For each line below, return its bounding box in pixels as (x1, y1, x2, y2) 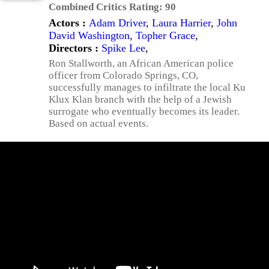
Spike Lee (101, 42, 145, 54)
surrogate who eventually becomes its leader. (49, 106, 240, 117)
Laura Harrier (152, 17, 211, 29)
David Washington (49, 29, 130, 41)
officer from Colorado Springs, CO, (49, 70, 198, 81)
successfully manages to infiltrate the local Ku (49, 82, 246, 93)
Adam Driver (89, 17, 146, 29)
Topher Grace (136, 29, 195, 41)
